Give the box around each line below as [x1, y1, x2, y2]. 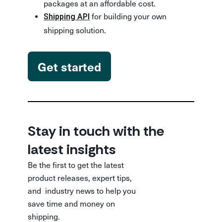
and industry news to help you [28, 185, 136, 196]
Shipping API [44, 12, 90, 21]
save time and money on [28, 198, 115, 209]
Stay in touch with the [28, 122, 164, 140]
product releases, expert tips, [28, 172, 132, 183]
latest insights [28, 140, 116, 159]
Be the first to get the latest [28, 160, 124, 170]
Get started [38, 58, 101, 75]
